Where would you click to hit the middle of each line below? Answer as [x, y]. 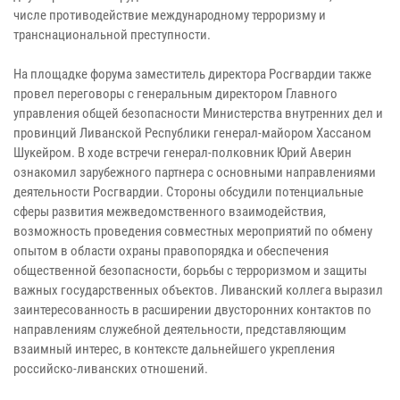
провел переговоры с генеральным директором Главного [175, 93]
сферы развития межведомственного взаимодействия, [170, 211]
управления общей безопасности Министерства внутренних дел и [198, 113]
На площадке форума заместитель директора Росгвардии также [192, 74]
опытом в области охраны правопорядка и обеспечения [171, 250]
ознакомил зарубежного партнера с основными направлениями [195, 172]
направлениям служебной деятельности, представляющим [180, 329]
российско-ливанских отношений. [111, 368]
